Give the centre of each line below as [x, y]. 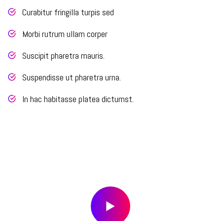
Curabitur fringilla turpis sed [68, 12]
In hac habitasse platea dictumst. [78, 99]
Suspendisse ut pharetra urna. [72, 77]
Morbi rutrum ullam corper [65, 34]
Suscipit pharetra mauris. [63, 55]
